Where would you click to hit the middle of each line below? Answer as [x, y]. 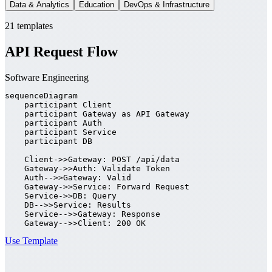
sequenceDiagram [41, 95]
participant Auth [53, 123]
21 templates [29, 25]
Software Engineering [47, 77]
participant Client [58, 104]
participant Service [61, 132]
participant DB [49, 141]
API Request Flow [61, 51]
